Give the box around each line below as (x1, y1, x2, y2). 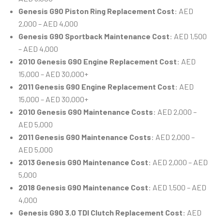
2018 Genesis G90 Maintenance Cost (18, 183, 148, 192)
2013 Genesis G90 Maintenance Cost (18, 157, 148, 167)
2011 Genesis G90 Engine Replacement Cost (18, 82, 175, 92)
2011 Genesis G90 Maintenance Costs (18, 132, 151, 142)
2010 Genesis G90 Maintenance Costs (18, 107, 153, 117)
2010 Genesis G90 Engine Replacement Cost (18, 57, 177, 66)
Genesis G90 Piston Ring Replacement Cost (18, 6, 174, 16)
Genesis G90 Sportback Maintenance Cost (18, 31, 170, 41)
